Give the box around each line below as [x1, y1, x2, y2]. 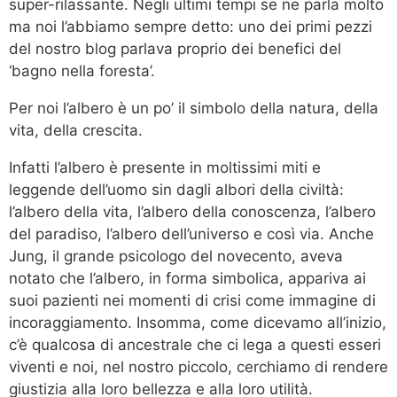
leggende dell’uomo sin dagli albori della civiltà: [9, 180, 344, 198]
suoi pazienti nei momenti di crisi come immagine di [9, 291, 376, 309]
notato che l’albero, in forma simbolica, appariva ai [9, 269, 366, 287]
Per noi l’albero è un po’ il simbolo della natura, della [9, 98, 378, 117]
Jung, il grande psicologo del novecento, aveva [9, 246, 343, 265]
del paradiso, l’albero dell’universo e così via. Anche [9, 224, 374, 243]
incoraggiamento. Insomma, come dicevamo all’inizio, [9, 313, 386, 331]
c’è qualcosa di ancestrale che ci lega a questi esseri [9, 335, 381, 354]
